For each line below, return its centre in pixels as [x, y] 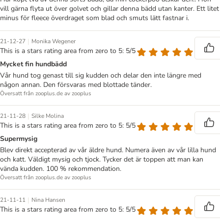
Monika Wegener [54, 41]
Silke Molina [48, 116]
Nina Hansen [48, 200]
